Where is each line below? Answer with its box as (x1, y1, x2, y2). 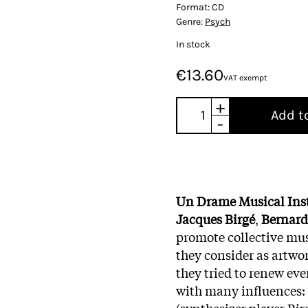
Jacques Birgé (176, 209, 255, 228)
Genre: (176, 15, 205, 27)
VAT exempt (223, 72, 267, 82)
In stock (176, 38, 210, 50)
